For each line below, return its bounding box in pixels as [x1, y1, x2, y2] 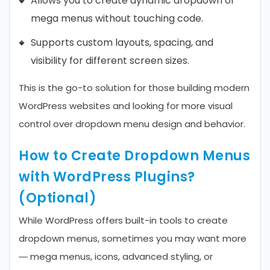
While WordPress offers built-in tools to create [19, 214, 228, 227]
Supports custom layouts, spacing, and [31, 36, 213, 49]
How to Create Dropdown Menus [19, 146, 250, 165]
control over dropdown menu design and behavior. [19, 118, 245, 130]
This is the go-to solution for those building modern [19, 81, 250, 94]
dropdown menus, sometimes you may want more [19, 232, 246, 245]
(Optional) [19, 189, 96, 207]
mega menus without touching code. [31, 11, 203, 25]
